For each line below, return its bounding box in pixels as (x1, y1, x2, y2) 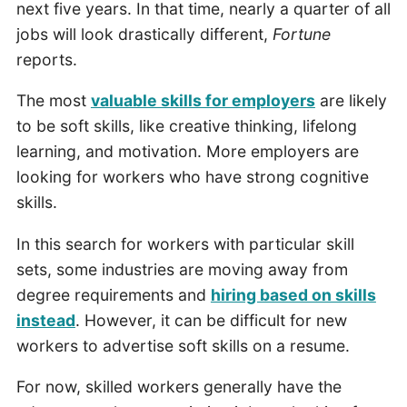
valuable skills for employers (90, 91, 315, 111)
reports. (15, 49, 82, 69)
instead (15, 310, 75, 330)
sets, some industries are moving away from (15, 259, 348, 279)
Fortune (272, 24, 331, 44)
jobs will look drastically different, (15, 24, 273, 44)
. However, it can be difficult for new (74, 310, 347, 330)
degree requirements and (15, 284, 211, 304)
